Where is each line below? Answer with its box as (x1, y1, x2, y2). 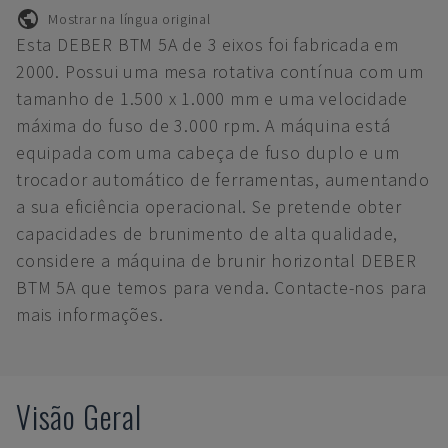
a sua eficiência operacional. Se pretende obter (16, 195, 402, 218)
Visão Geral (16, 394, 142, 439)
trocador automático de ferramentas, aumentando (16, 168, 430, 191)
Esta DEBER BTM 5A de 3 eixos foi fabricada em (16, 33, 399, 56)
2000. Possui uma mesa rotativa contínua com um (16, 60, 424, 83)
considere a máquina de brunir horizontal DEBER (16, 249, 417, 272)
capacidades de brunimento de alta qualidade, (16, 222, 399, 245)
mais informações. (16, 303, 164, 326)
